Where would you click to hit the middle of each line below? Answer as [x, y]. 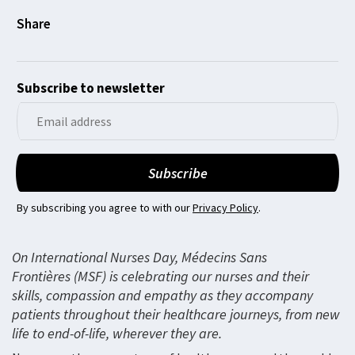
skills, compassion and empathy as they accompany [162, 295]
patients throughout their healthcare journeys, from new [176, 314]
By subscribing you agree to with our [105, 208]
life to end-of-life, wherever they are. [118, 333]
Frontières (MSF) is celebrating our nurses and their [160, 276]
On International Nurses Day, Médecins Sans [139, 257]
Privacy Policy [225, 208]
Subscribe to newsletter [91, 88]
